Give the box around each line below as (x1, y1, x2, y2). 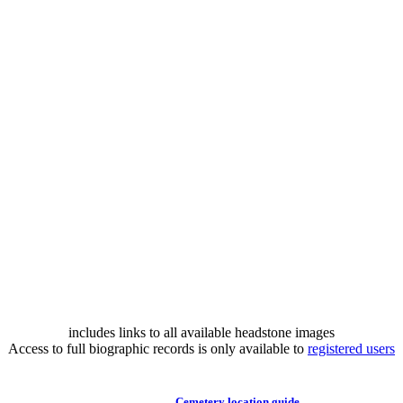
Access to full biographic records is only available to (8, 341, 308, 357)
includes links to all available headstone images (68, 325, 335, 341)
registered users (308, 341, 395, 357)
